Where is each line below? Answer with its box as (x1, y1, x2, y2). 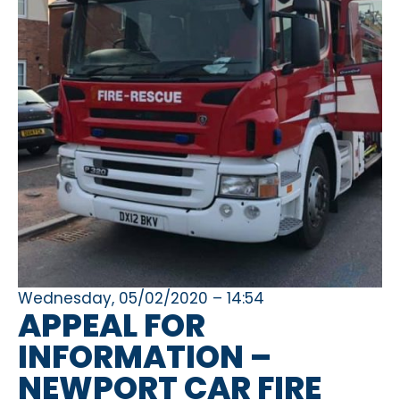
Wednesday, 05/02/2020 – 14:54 (18, 287, 264, 309)
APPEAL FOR (18, 303, 205, 347)
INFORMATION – (18, 334, 271, 379)
